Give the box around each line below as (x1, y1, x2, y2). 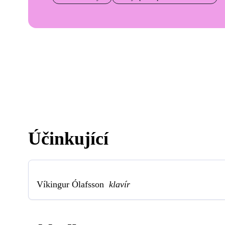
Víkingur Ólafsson (37, 179, 109, 189)
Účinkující (28, 128, 108, 149)
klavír (109, 179, 130, 189)
